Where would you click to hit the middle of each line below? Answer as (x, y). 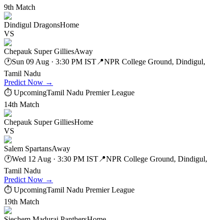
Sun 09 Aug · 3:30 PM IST (54, 61)
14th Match (22, 104)
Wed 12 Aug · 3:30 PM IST (55, 159)
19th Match (22, 201)
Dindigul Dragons (32, 25)
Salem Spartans (28, 148)
